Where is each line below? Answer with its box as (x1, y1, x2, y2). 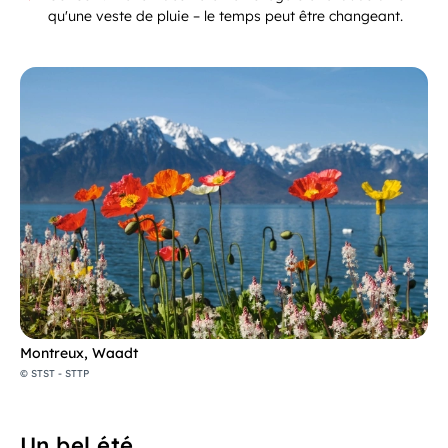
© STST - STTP (20, 366, 89, 380)
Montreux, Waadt (20, 343, 138, 362)
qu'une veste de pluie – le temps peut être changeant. (48, 7, 403, 25)
